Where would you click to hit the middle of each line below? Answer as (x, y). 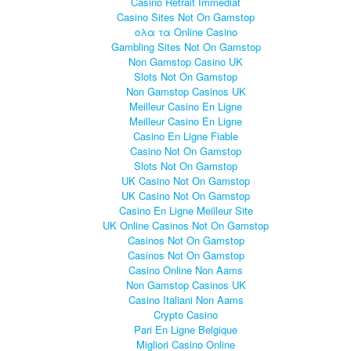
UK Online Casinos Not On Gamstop (186, 225)
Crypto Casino (186, 314)
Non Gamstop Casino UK (186, 61)
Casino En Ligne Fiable (186, 136)
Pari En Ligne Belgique (186, 329)
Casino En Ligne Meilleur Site (186, 210)
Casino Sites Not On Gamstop (186, 16)
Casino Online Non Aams (186, 270)
